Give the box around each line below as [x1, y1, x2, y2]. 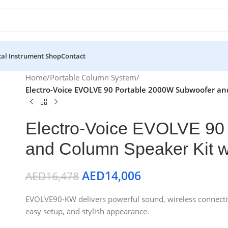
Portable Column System [50, 72, 136, 82]
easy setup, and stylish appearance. [25, 206, 149, 216]
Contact [61, 51, 85, 61]
